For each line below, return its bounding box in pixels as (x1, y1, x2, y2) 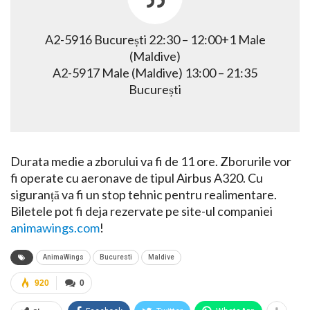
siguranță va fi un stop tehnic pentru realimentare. (10, 187, 277, 203)
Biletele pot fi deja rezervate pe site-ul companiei (10, 203, 273, 219)
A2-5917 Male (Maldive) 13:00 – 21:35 (53, 65, 257, 81)
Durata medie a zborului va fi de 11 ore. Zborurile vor (10, 154, 291, 170)
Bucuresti (100, 253, 132, 262)
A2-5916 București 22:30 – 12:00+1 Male (44, 32, 266, 48)
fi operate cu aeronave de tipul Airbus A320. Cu (10, 170, 263, 186)
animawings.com (10, 220, 100, 236)
